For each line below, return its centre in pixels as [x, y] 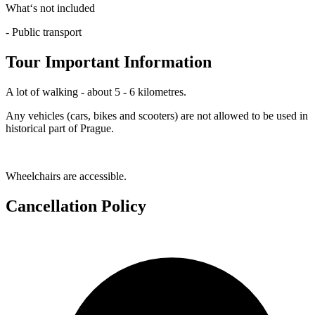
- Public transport [44, 32]
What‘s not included [50, 8]
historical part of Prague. [60, 129]
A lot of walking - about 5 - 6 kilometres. [96, 92]
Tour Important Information [109, 62]
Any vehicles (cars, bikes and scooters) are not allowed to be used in [157, 116]
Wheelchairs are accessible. [66, 176]
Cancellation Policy [76, 206]
